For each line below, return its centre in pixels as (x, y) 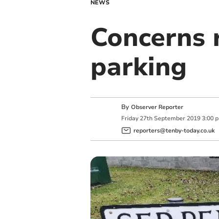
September (169, 119)
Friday (130, 119)
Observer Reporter (157, 107)
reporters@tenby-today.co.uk (174, 130)
